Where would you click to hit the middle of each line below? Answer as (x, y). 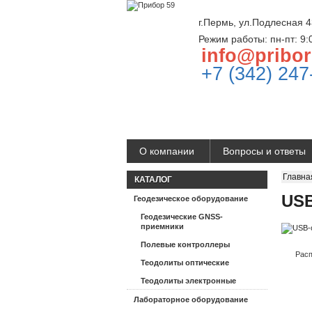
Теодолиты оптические (185, 263)
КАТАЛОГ (153, 180)
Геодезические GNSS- (182, 217)
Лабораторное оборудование (191, 299)
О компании (167, 151)
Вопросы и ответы (264, 151)
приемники (162, 226)
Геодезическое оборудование (191, 198)
